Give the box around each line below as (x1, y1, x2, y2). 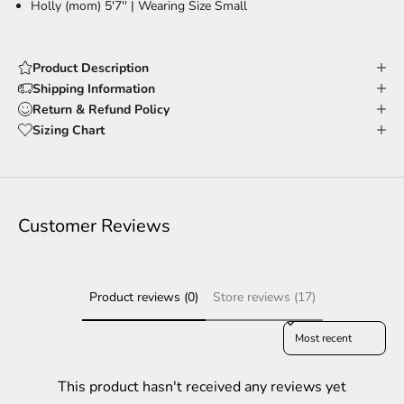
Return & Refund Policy (32, 100, 170, 118)
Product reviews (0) (88, 288, 198, 306)
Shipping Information (32, 79, 155, 97)
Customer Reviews (18, 213, 170, 238)
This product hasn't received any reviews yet (58, 377, 346, 398)
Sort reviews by (283, 321, 357, 336)
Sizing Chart (32, 121, 105, 139)
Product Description (32, 59, 149, 77)
